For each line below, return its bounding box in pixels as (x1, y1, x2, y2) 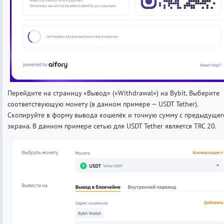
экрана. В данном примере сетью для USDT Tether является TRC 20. (7, 121, 216, 131)
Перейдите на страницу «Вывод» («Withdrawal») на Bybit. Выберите (7, 88, 219, 98)
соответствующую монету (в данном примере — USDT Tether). (7, 99, 198, 109)
